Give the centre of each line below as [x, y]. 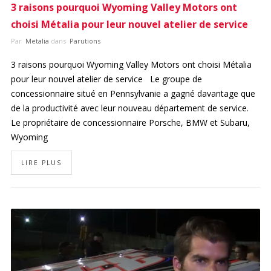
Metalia [36, 41]
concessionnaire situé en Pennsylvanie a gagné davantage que [133, 93]
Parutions [84, 41]
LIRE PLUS [41, 162]
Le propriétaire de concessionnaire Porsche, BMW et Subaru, [130, 122]
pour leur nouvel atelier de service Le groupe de [106, 79]
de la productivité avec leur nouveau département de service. [129, 108]
